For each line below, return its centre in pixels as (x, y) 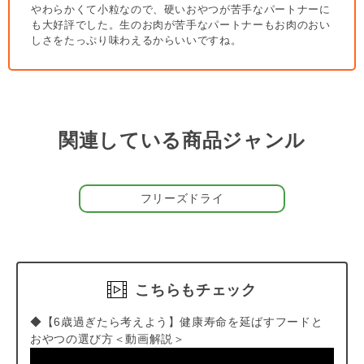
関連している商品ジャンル (182, 140)
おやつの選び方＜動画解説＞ (108, 338)
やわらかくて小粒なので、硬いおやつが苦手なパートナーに (181, 9)
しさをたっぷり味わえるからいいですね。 (136, 40)
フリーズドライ (182, 198)
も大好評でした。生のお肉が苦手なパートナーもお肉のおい (181, 24)
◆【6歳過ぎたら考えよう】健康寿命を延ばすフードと (177, 321)
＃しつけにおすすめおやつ (80, 56)
